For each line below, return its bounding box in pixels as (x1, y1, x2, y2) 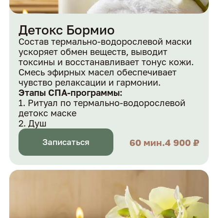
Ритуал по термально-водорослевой (28, 97, 186, 108)
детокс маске (18, 107, 77, 118)
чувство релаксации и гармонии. (18, 76, 161, 88)
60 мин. (129, 136, 165, 148)
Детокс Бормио (18, 21, 115, 37)
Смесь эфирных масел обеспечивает (18, 66, 177, 77)
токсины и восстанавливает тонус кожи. (18, 56, 194, 67)
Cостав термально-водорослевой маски (18, 36, 192, 47)
